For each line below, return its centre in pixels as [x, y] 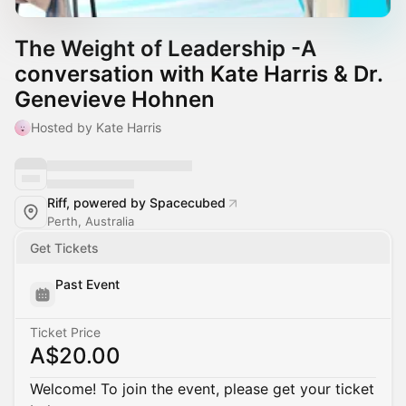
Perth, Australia [91, 221]
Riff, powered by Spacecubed [136, 203]
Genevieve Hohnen [115, 99]
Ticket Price [65, 332]
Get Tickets [64, 248]
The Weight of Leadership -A [165, 48]
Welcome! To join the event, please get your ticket [202, 389]
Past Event [87, 284]
